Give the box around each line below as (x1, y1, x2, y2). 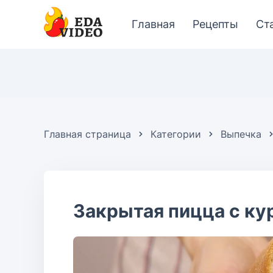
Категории (151, 128, 201, 140)
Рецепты (193, 18, 238, 30)
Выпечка (221, 128, 261, 140)
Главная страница (44, 128, 131, 140)
